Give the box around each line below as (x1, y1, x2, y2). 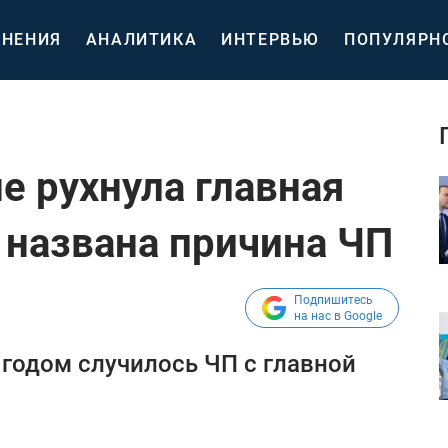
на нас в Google (294, 309, 382, 323)
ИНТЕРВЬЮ (221, 30, 321, 49)
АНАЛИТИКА (85, 30, 198, 49)
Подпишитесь (294, 293, 373, 307)
